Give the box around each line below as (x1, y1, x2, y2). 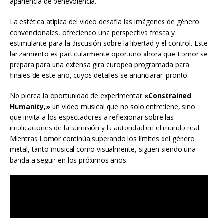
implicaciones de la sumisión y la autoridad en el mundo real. (10, 123, 200, 133)
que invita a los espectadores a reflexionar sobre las (10, 112, 174, 122)
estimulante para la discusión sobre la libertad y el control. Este (10, 38, 208, 48)
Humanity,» (10, 102, 50, 111)
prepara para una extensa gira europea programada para (10, 60, 189, 70)
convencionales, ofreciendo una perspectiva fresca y (10, 28, 175, 37)
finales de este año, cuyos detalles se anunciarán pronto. (10, 71, 189, 80)
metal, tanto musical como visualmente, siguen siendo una (10, 145, 196, 154)
